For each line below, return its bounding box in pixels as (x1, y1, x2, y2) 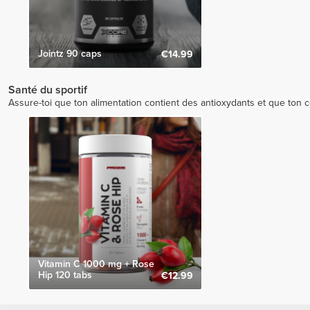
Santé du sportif (8, 83, 87, 98)
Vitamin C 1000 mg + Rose (37, 258, 154, 271)
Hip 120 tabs (37, 269, 92, 282)
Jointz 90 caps (37, 48, 102, 60)
